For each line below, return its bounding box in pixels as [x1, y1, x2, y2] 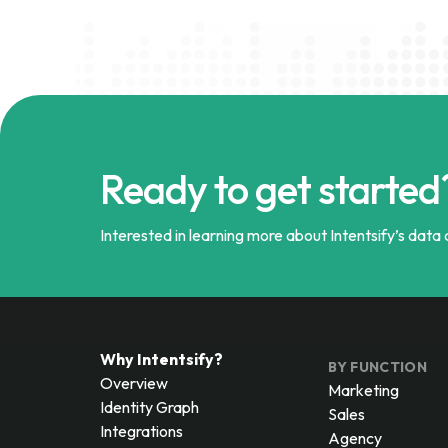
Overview [100, 373, 168, 393]
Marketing [327, 380, 399, 400]
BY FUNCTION [327, 358, 427, 376]
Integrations [100, 421, 183, 441]
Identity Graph [100, 397, 199, 417]
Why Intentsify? [100, 349, 223, 369]
